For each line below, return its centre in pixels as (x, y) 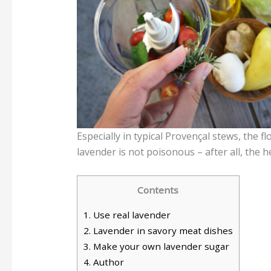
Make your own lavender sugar (160, 247)
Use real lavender (130, 215)
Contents (158, 190)
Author (107, 262)
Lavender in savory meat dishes (162, 231)
